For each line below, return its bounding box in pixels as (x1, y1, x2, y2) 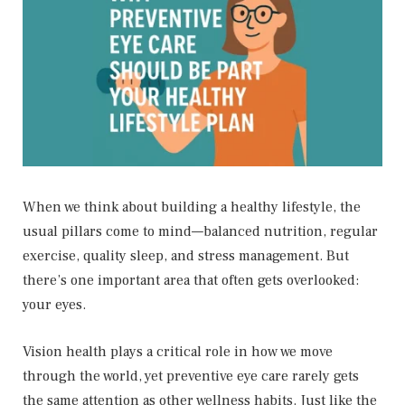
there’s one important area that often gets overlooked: (23, 270, 359, 289)
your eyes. (23, 295, 86, 314)
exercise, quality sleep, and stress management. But (23, 246, 349, 265)
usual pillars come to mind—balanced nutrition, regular (23, 221, 378, 240)
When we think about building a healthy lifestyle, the (23, 197, 361, 216)
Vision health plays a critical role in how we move (23, 342, 333, 361)
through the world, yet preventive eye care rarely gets (23, 366, 359, 385)
